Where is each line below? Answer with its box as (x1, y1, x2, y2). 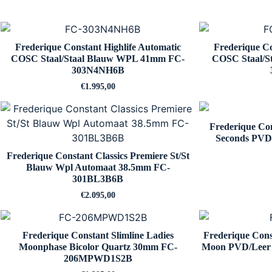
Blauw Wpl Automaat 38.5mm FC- (25, 161, 170, 172)
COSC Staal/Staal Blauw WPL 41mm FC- (11, 53, 185, 64)
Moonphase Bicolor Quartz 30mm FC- (18, 241, 177, 252)
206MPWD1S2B (63, 253, 132, 263)
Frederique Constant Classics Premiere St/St (6, 150, 189, 161)
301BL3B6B (72, 173, 123, 184)
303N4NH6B (71, 64, 124, 75)
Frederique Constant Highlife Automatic (15, 41, 181, 52)
